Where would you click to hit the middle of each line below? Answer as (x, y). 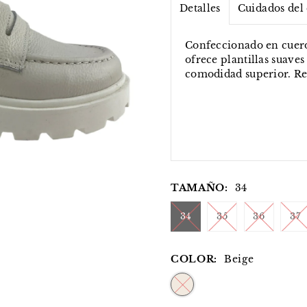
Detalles (200, 9)
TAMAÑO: (199, 188)
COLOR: (194, 259)
